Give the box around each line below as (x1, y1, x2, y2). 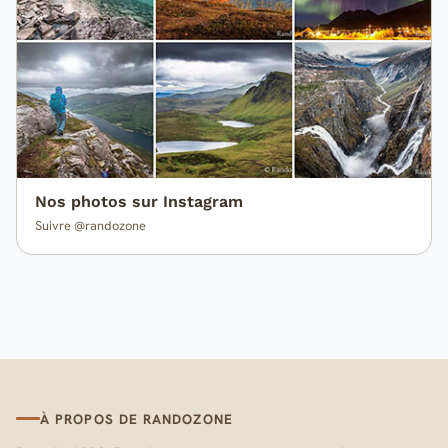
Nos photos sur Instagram (34, 192, 243, 212)
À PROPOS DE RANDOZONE (40, 409, 233, 428)
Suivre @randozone (34, 217, 146, 235)
